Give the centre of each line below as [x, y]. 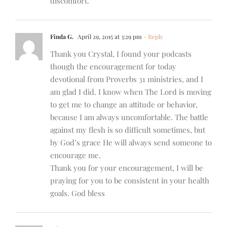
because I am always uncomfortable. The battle [129, 117]
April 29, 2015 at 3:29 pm [109, 37]
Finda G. [62, 37]
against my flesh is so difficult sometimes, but [128, 130]
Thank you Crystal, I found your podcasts [121, 54]
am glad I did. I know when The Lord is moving [131, 92]
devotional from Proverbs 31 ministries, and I [127, 79]
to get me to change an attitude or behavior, [124, 105]
